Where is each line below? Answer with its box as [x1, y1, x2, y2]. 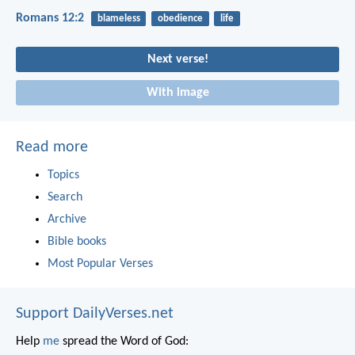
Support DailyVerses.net [16, 305, 174, 322]
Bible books [48, 235, 106, 248]
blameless [97, 13, 140, 24]
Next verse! [147, 53, 208, 67]
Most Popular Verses [48, 257, 153, 270]
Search [48, 190, 82, 204]
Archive [48, 212, 86, 226]
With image [146, 86, 209, 99]
